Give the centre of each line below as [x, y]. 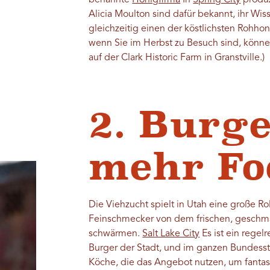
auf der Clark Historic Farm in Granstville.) [177, 58]
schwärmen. [116, 234]
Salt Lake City [171, 234]
